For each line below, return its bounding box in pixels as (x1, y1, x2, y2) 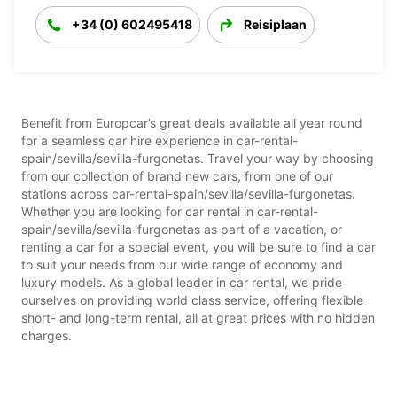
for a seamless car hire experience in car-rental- (21, 132, 298, 148)
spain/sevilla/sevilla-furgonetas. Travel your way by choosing (21, 150, 374, 166)
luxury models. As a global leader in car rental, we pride (21, 274, 342, 290)
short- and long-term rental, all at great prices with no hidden (21, 309, 375, 325)
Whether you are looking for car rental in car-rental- (21, 203, 318, 219)
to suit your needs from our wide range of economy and (21, 256, 343, 272)
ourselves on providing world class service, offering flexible (21, 292, 363, 307)
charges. (21, 327, 72, 343)
